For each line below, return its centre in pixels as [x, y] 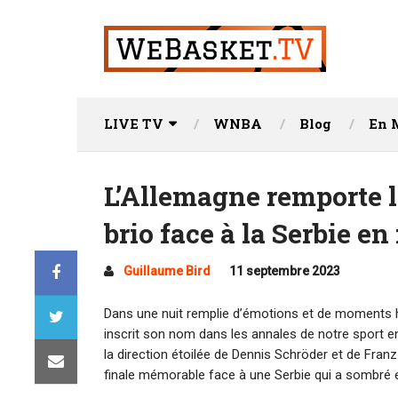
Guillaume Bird [167, 271]
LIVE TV [134, 123]
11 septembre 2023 [285, 271]
